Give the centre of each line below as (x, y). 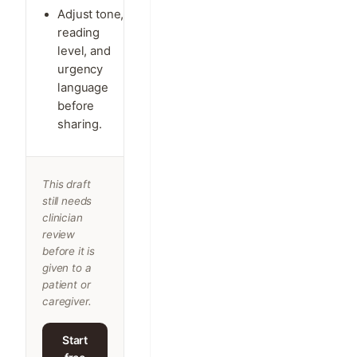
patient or (67, 285)
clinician (63, 218)
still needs (67, 201)
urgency (80, 70)
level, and (84, 51)
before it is (69, 251)
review (59, 235)
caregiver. (67, 302)
